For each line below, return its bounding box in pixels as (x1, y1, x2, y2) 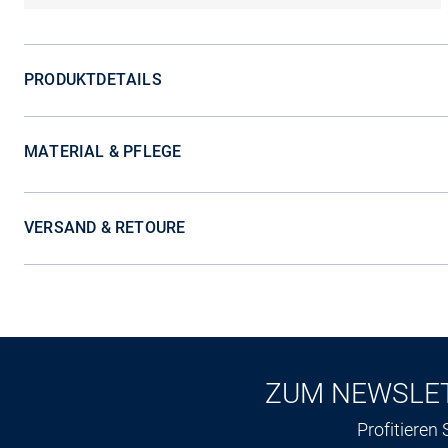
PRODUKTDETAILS (24, 70, 162, 89)
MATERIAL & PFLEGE (24, 142, 182, 161)
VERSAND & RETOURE (24, 218, 186, 237)
